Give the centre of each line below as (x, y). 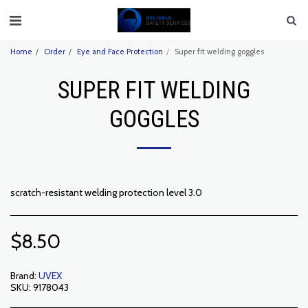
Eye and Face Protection (120, 52)
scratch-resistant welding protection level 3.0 (106, 192)
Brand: (23, 276)
